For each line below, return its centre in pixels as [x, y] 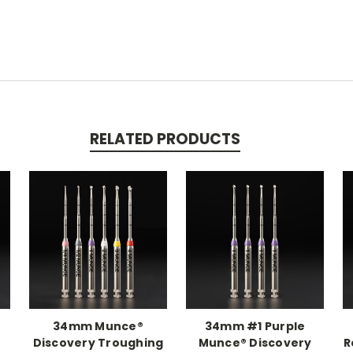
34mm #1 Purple [255, 327]
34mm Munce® [98, 327]
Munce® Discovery [255, 343]
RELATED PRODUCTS [165, 139]
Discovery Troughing [98, 343]
